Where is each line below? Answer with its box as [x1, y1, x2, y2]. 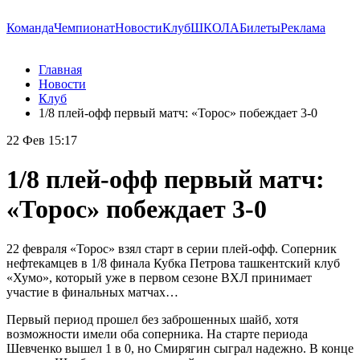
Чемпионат [54, 21, 115, 35]
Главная [39, 63, 82, 76]
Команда [6, 21, 54, 35]
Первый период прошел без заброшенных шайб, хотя [6, 312, 298, 326]
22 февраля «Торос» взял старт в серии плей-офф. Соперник [6, 241, 337, 256]
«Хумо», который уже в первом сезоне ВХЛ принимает [6, 270, 312, 284]
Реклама [280, 21, 325, 35]
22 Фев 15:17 [6, 133, 77, 147]
